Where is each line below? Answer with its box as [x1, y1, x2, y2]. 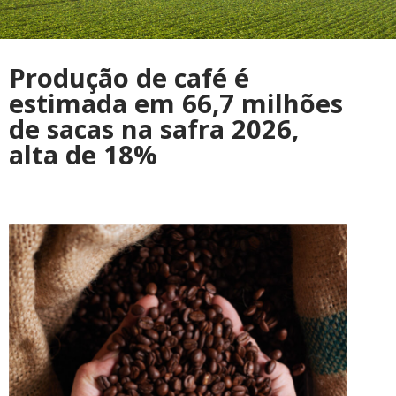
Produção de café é [9, 60, 249, 95]
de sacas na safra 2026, [9, 111, 299, 147]
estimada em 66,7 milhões [9, 86, 343, 121]
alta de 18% [9, 137, 157, 172]
